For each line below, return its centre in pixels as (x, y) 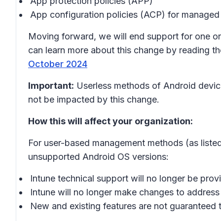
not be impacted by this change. (94, 99)
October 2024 (58, 64)
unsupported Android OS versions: (98, 157)
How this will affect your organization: (110, 121)
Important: (51, 86)
